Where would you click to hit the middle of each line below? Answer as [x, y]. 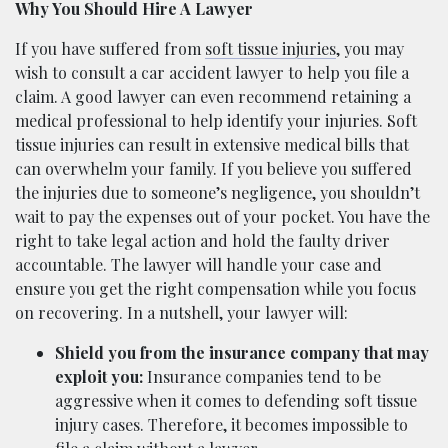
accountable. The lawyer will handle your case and [198, 264]
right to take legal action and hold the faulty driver [202, 240]
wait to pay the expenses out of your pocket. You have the [222, 216]
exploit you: [99, 376]
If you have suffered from [110, 48]
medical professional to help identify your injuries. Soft [216, 120]
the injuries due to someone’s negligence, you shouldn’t [217, 192]
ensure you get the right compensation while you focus [215, 288]
